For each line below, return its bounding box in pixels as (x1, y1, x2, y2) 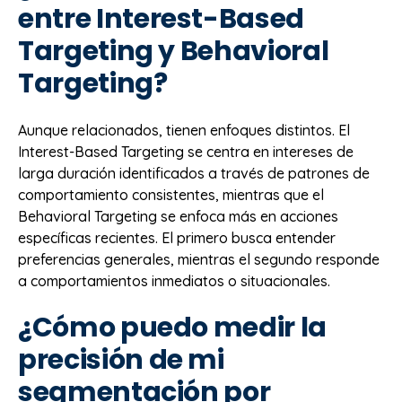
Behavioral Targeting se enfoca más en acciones (18, 207, 338, 226)
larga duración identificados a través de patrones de (18, 164, 370, 183)
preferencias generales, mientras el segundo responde (18, 250, 380, 269)
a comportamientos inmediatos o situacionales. (18, 272, 330, 291)
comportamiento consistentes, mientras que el (18, 186, 324, 205)
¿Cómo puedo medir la (18, 309, 327, 347)
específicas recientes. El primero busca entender (18, 229, 336, 248)
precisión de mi (18, 341, 224, 380)
